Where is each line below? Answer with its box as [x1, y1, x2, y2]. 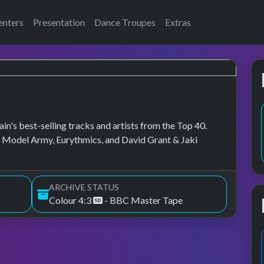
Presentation [33, 16, 85, 28]
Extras [165, 16, 191, 28]
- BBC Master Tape [103, 194, 183, 206]
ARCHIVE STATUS [49, 182, 119, 192]
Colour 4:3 [49, 194, 93, 206]
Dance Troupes [94, 16, 156, 28]
